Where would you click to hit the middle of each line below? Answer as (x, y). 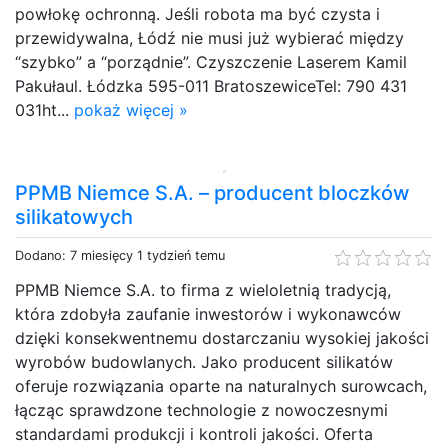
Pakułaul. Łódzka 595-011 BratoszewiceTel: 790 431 (211, 85)
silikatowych (74, 216)
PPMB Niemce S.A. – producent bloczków (212, 192)
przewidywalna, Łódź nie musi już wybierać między (209, 37)
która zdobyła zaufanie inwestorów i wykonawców (208, 313)
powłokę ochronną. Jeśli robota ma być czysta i (197, 13)
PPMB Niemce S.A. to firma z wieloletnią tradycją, (203, 289)
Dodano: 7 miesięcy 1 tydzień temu (120, 255)
